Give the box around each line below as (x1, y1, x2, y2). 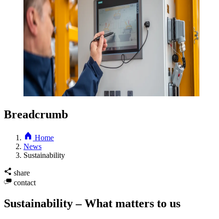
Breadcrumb (4, 108, 68, 121)
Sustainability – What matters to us (4, 197, 180, 210)
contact (14, 178, 36, 187)
